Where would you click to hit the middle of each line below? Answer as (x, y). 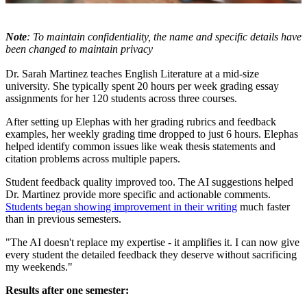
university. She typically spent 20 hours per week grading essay (142, 86)
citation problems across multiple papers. (93, 159)
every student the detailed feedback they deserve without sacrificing (151, 255)
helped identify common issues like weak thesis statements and (140, 147)
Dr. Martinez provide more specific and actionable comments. (138, 195)
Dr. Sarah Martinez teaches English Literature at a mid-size (132, 74)
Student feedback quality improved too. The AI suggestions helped (149, 182)
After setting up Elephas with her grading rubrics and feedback (141, 122)
